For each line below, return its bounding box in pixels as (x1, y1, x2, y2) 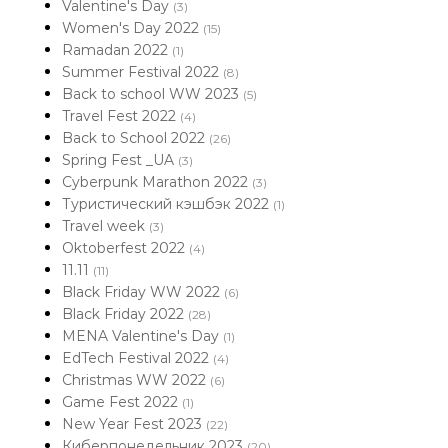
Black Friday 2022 (62, 305, 188, 323)
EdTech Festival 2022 (62, 349, 213, 367)
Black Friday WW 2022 (62, 283, 224, 301)
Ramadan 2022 (62, 41, 172, 59)
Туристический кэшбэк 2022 (62, 195, 273, 213)
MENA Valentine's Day (62, 327, 223, 345)
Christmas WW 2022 (62, 371, 210, 389)
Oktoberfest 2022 (62, 239, 189, 257)
